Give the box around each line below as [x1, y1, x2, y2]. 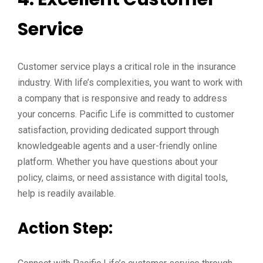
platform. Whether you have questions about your [18, 156, 218, 167]
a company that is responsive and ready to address [18, 93, 227, 104]
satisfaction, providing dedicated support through [18, 124, 219, 136]
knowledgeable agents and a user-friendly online [18, 140, 217, 151]
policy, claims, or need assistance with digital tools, [18, 172, 228, 183]
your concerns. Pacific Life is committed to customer [18, 109, 234, 120]
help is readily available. [18, 188, 116, 199]
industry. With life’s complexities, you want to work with [18, 77, 242, 88]
